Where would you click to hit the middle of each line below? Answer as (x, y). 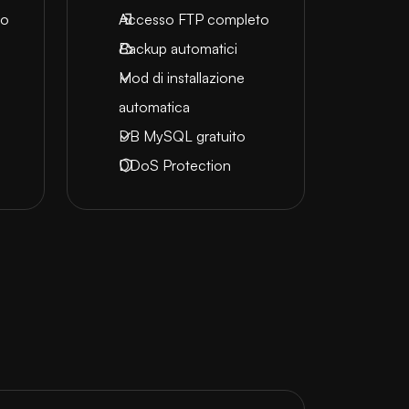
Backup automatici (178, 48)
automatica (154, 107)
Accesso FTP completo (194, 19)
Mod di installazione (181, 78)
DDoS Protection (174, 165)
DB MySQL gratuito (182, 136)
